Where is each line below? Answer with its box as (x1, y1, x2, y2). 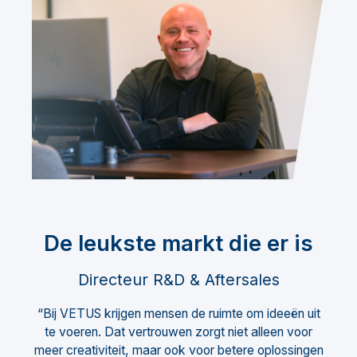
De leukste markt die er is (44, 229, 313, 257)
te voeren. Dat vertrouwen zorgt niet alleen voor (45, 324, 312, 340)
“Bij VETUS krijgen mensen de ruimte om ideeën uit (37, 306, 320, 322)
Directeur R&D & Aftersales (77, 270, 280, 290)
